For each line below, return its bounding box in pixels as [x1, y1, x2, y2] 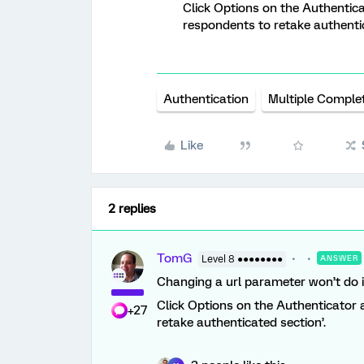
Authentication [163, 92, 249, 106]
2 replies [108, 201, 156, 216]
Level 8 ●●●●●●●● [201, 253, 283, 265]
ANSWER [320, 253, 358, 262]
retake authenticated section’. [157, 315, 326, 330]
